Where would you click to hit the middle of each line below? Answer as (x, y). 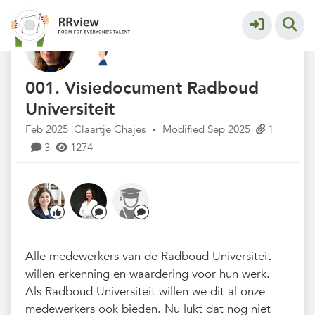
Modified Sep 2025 (207, 130)
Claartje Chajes (110, 130)
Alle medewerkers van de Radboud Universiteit (149, 257)
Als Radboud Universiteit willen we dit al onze (146, 292)
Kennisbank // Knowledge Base (133, 18)
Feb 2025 (47, 130)
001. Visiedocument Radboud (142, 89)
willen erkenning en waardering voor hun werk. (148, 274)
